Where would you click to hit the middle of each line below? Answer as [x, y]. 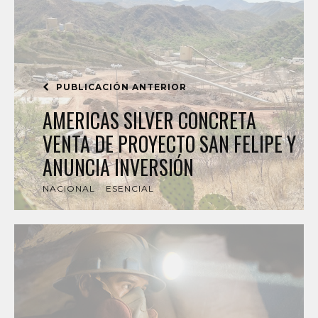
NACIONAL [69, 188]
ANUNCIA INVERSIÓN [118, 167]
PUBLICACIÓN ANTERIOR [120, 87]
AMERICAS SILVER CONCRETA [149, 120]
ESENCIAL [130, 188]
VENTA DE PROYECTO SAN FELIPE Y [169, 144]
